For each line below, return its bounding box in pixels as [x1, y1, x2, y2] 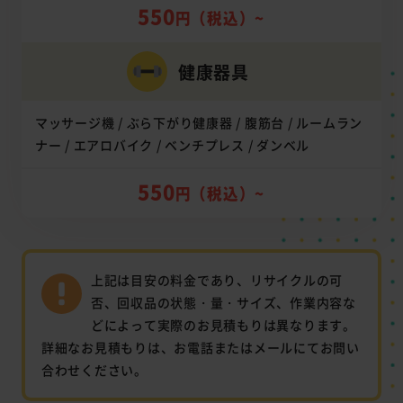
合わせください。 [40, 361, 148, 380]
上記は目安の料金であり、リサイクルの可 [90, 271, 343, 290]
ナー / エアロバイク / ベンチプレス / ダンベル [34, 136, 309, 155]
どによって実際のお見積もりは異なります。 [90, 316, 356, 335]
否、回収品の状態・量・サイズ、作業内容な [90, 293, 356, 312]
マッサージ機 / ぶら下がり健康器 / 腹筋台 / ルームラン [34, 113, 363, 132]
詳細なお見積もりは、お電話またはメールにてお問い [40, 338, 360, 357]
